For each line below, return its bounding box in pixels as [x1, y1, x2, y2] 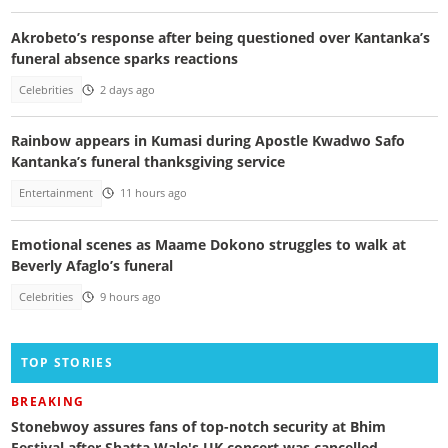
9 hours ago [99, 289, 161, 304]
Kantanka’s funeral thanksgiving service [10, 152, 285, 172]
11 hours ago [119, 186, 187, 201]
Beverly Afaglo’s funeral [10, 255, 173, 275]
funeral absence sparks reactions [10, 48, 238, 68]
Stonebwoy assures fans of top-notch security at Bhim [10, 417, 386, 437]
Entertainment [19, 186, 94, 201]
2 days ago [99, 82, 155, 97]
